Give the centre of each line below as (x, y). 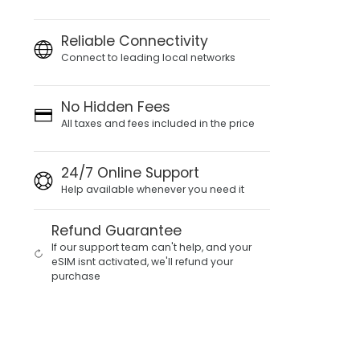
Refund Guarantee (117, 231)
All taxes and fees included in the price (158, 123)
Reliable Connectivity (135, 41)
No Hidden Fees (116, 107)
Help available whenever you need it (153, 189)
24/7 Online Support (131, 173)
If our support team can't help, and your (152, 247)
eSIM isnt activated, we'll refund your (143, 262)
